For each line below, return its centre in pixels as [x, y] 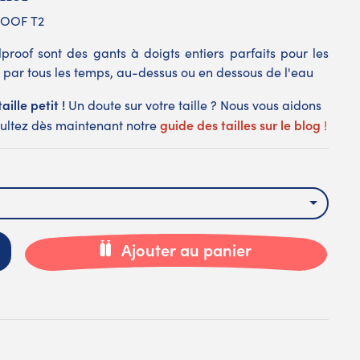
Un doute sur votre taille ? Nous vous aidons [195, 105]
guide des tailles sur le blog [240, 125]
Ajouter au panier [186, 250]
